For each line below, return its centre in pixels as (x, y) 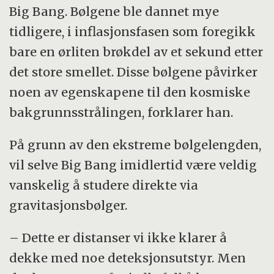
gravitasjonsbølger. (68, 205)
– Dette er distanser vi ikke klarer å (118, 237)
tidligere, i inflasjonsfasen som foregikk (133, 31)
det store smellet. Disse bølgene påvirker (134, 72)
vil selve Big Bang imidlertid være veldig (133, 165)
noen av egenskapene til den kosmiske (130, 92)
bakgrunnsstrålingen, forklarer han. (121, 112)
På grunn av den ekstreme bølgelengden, (135, 144)
